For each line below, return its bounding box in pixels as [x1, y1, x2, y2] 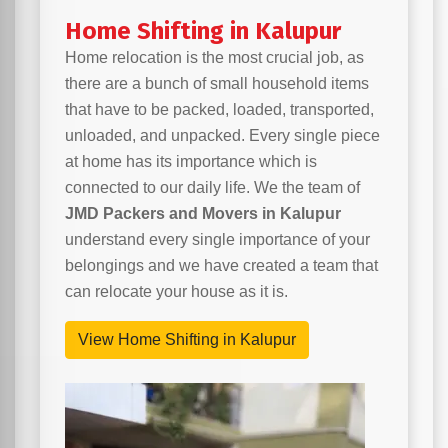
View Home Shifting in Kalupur [78, 331, 296, 349]
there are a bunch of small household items [65, 75, 369, 93]
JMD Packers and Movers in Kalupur [65, 205, 341, 223]
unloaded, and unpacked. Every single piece [65, 127, 380, 145]
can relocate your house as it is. [65, 283, 288, 301]
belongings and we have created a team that [65, 257, 378, 275]
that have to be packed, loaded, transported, [65, 101, 374, 119]
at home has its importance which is [65, 153, 317, 171]
